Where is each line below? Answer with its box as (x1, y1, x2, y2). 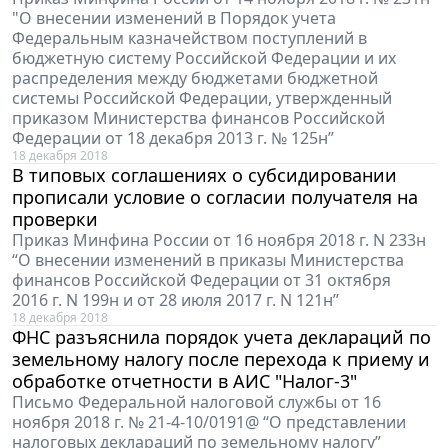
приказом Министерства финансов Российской (12, 107, 385, 130)
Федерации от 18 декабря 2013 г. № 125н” (12, 127, 334, 150)
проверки (12, 207, 98, 232)
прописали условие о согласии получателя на (12, 185, 418, 210)
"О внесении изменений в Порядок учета (12, 7, 336, 30)
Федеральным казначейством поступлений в (12, 27, 367, 50)
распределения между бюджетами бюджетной (12, 67, 378, 90)
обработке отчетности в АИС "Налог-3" (12, 369, 357, 394)
